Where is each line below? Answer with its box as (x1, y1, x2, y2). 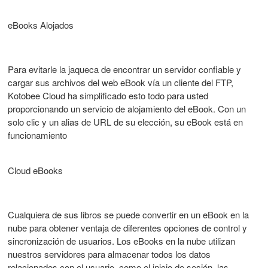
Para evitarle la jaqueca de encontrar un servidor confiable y (8, 62, 241, 75)
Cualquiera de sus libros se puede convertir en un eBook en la (8, 208, 249, 221)
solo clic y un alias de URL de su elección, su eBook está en (8, 115, 243, 128)
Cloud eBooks (8, 163, 63, 176)
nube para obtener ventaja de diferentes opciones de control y (8, 221, 247, 234)
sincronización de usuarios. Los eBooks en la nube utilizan (8, 234, 235, 247)
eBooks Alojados (8, 18, 74, 31)
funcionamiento (8, 128, 67, 141)
